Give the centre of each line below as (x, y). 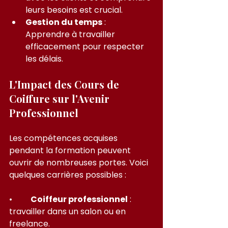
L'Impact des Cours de (65, 84)
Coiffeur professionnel (79, 199)
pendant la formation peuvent (71, 150)
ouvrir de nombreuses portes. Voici (80, 162)
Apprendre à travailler (71, 34)
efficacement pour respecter (86, 46)
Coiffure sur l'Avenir (61, 98)
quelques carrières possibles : (68, 175)
